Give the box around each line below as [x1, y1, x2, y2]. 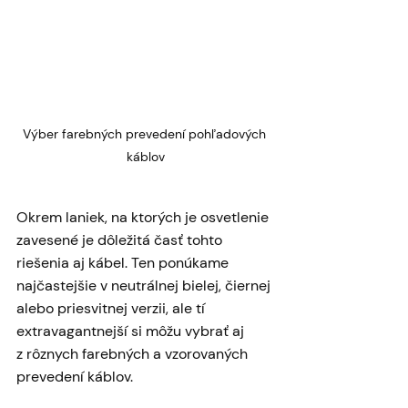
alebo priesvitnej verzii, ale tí [16, 299, 209, 319]
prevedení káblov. [16, 367, 133, 387]
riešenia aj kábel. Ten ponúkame [16, 253, 232, 273]
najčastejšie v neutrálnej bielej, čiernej [16, 276, 274, 296]
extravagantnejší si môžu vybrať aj [16, 321, 248, 342]
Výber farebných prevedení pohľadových [22, 126, 270, 143]
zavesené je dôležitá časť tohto [16, 230, 226, 250]
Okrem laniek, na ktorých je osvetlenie [16, 208, 272, 228]
